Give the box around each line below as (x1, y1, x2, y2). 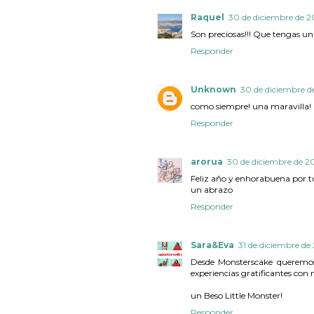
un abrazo (191, 184, 233, 195)
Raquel (191, 11, 224, 22)
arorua (191, 156, 223, 167)
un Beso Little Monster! (191, 289, 282, 301)
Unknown (191, 83, 236, 95)
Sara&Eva (191, 239, 234, 250)
